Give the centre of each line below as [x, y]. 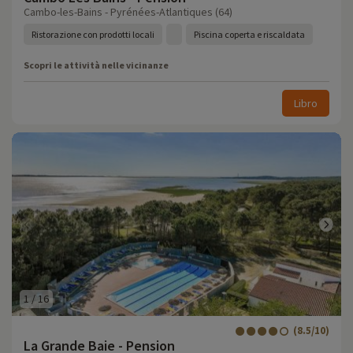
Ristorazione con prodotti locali [93, 34]
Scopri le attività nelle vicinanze [96, 65]
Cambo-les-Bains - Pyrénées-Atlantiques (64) [128, 12]
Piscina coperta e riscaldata [249, 34]
